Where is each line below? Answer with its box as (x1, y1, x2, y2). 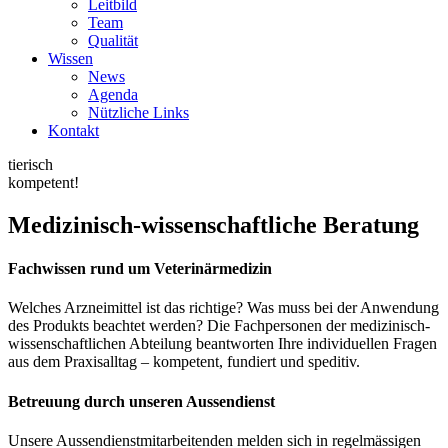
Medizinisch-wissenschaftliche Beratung (8, 211, 419, 238)
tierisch (8, 156, 53, 173)
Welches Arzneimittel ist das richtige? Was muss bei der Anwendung (8, 299, 439, 317)
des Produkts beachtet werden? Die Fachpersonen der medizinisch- (8, 317, 430, 335)
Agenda (88, 86, 138, 103)
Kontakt (48, 122, 99, 139)
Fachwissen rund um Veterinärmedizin (8, 260, 272, 278)
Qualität (88, 32, 138, 49)
